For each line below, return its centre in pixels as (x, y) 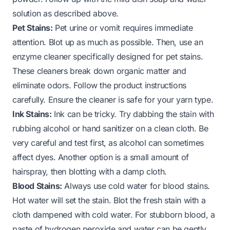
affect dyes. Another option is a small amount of (101, 157)
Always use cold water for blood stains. (136, 186)
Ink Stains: (32, 114)
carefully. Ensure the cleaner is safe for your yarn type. (113, 99)
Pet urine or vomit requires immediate (123, 27)
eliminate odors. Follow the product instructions (99, 85)
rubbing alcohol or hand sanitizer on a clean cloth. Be (110, 128)
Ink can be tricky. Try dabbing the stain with (133, 114)
